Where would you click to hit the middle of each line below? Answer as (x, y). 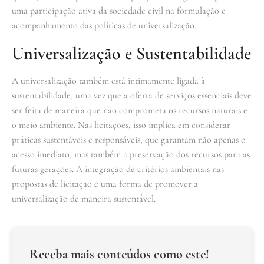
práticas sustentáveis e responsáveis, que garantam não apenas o (129, 139)
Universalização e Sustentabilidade (131, 53)
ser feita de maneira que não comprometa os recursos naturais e (130, 110)
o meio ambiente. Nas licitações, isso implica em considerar (121, 125)
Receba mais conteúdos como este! (119, 253)
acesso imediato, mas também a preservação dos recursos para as (131, 154)
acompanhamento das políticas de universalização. (104, 25)
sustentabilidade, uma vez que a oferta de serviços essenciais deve (132, 95)
